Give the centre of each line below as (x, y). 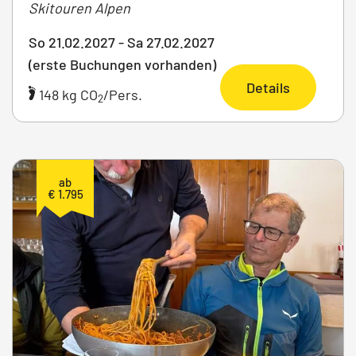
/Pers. (123, 94)
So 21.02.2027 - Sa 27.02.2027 (122, 42)
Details (268, 87)
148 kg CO (67, 94)
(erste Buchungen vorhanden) (122, 64)
